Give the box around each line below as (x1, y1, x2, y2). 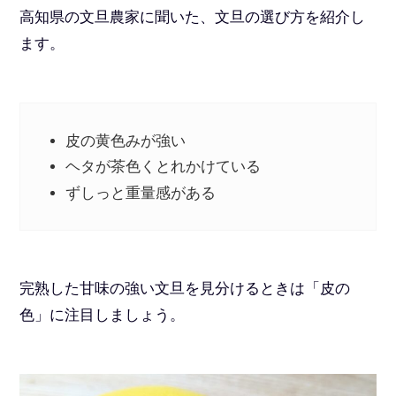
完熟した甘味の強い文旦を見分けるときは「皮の (19, 280, 351, 298)
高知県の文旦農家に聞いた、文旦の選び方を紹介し (19, 9, 366, 27)
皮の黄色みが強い (65, 133, 187, 150)
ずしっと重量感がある (65, 184, 217, 202)
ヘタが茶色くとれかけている (65, 158, 262, 176)
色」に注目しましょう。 (19, 307, 186, 324)
